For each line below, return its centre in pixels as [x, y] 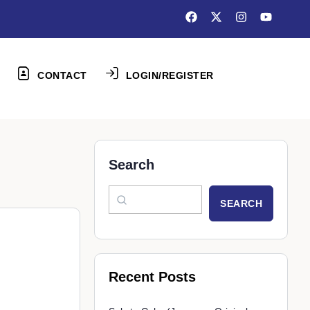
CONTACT [62, 75]
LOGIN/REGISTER [170, 75]
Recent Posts [152, 277]
